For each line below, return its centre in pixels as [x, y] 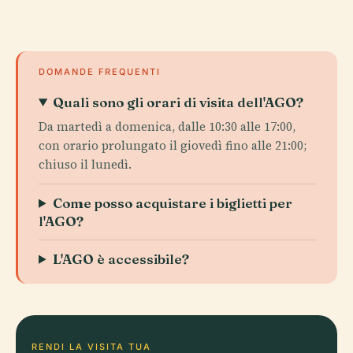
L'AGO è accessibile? [121, 258]
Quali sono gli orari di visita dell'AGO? [178, 102]
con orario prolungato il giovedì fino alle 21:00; [173, 145]
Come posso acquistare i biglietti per [173, 203]
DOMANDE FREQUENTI [100, 71]
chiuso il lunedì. [85, 164]
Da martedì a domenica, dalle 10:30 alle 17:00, [167, 126]
